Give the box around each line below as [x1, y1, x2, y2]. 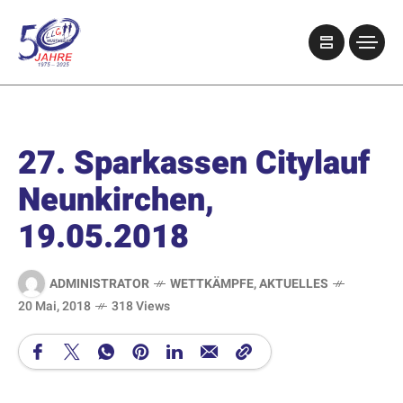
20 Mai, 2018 [18, 297, 91, 316]
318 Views [112, 297, 170, 316]
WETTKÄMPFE [170, 273, 254, 293]
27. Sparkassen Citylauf [18, 139, 370, 187]
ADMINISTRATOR [49, 273, 149, 293]
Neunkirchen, [18, 176, 214, 224]
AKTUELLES [259, 273, 328, 293]
